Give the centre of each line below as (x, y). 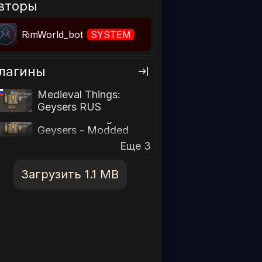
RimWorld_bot (54, 35)
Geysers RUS (70, 107)
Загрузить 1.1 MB (70, 175)
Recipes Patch (73, 142)
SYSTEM (111, 35)
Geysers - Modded (83, 130)
